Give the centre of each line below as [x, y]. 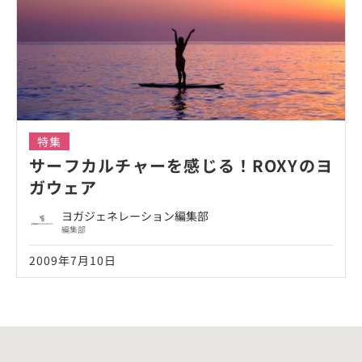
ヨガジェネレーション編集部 [135, 216]
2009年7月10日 [73, 261]
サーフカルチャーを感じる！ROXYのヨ [181, 166]
